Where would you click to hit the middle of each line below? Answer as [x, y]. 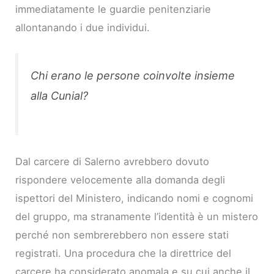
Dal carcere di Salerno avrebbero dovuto [113, 161]
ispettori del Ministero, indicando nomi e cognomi [135, 198]
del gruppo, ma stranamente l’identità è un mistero [137, 216]
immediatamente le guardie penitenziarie [113, 9]
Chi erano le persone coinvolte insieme [133, 75]
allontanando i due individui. [83, 27]
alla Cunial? [60, 95]
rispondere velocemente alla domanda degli [120, 180]
